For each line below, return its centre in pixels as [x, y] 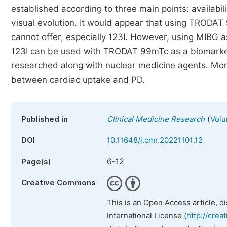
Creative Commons [59, 183]
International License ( [147, 216]
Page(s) [36, 162]
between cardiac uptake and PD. [78, 80]
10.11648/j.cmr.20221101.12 [155, 140]
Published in [45, 119]
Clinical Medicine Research [156, 119]
